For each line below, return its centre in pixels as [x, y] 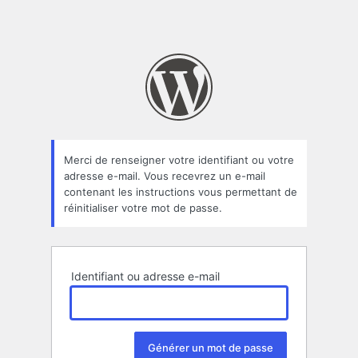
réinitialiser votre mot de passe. [143, 207]
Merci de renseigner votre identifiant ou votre [179, 159]
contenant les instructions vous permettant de [181, 191]
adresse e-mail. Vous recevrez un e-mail [165, 175]
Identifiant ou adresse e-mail [145, 276]
